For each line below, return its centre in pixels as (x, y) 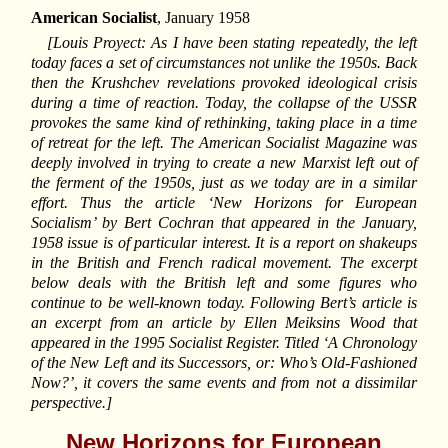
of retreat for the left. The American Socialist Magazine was (224, 143)
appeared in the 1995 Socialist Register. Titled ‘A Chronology (224, 343)
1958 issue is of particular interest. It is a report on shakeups (224, 243)
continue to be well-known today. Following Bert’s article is (224, 303)
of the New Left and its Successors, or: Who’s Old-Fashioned (224, 363)
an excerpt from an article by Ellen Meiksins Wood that (224, 323)
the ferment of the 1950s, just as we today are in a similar (224, 183)
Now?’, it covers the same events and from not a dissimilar (224, 383)
